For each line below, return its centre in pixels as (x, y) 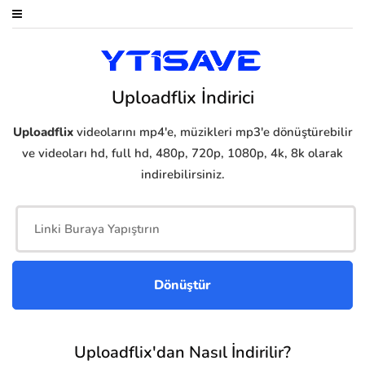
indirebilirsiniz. (182, 175)
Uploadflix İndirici (182, 98)
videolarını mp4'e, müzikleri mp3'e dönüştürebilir (213, 132)
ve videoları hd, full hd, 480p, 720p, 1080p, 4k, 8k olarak (182, 154)
